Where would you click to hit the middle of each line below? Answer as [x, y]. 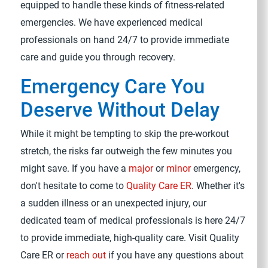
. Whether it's [218, 185]
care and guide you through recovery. [98, 57]
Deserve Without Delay [120, 110]
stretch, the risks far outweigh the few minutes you [127, 151]
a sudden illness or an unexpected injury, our [114, 203]
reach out [86, 255]
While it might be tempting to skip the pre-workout [125, 133]
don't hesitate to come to [74, 185]
